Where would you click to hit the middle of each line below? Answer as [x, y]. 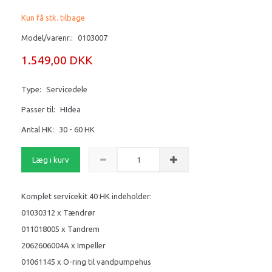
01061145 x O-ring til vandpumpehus [87, 261]
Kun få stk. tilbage [53, 17]
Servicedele [67, 89]
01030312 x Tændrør [59, 212]
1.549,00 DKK [57, 60]
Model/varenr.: [48, 37]
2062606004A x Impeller [64, 245]
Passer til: [38, 109]
